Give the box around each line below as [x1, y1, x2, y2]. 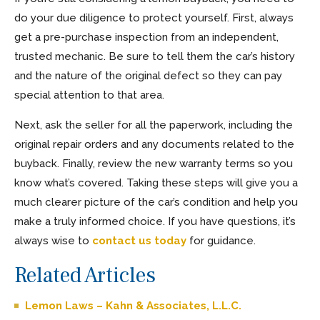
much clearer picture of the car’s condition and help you [14, 195, 298, 209]
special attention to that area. [14, 88, 164, 101]
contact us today [92, 234, 186, 247]
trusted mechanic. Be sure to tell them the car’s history [14, 49, 295, 63]
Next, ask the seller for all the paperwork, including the [14, 118, 293, 131]
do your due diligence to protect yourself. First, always [14, 11, 294, 24]
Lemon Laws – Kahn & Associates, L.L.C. [25, 299, 241, 312]
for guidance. [186, 234, 256, 247]
